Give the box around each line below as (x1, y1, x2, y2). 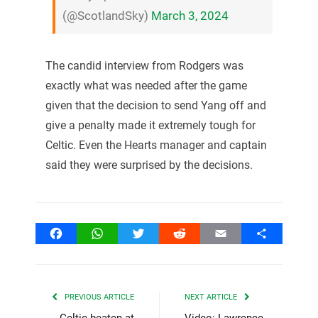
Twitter (138, 226, 173, 241)
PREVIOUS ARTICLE (62, 292, 134, 302)
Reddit (179, 226, 212, 241)
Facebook (55, 226, 105, 241)
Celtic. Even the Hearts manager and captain (45, 138, 267, 153)
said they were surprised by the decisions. (45, 158, 253, 172)
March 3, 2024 (150, 8, 229, 23)
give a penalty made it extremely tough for (45, 119, 256, 133)
